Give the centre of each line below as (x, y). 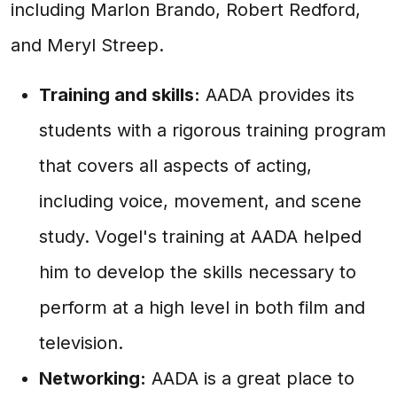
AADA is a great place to (250, 378)
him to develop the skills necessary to (198, 272)
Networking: (93, 378)
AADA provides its (277, 95)
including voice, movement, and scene (200, 201)
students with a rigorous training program (213, 130)
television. (81, 343)
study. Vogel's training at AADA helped (200, 237)
